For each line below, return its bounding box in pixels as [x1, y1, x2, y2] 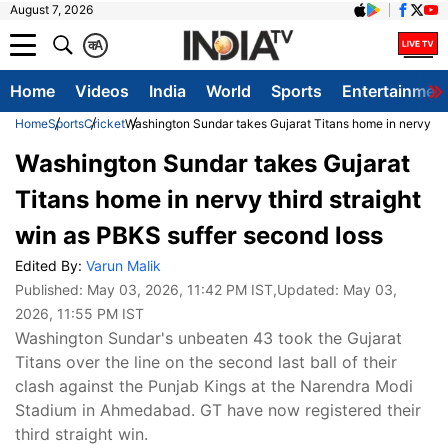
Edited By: [15, 257, 86, 274]
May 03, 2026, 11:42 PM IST [87, 281, 273, 298]
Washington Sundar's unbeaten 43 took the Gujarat [15, 328, 402, 348]
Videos [75, 81, 129, 101]
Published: [15, 281, 87, 298]
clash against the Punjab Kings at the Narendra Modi [15, 376, 413, 396]
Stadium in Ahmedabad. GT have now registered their [15, 400, 421, 420]
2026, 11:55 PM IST [15, 305, 144, 322]
